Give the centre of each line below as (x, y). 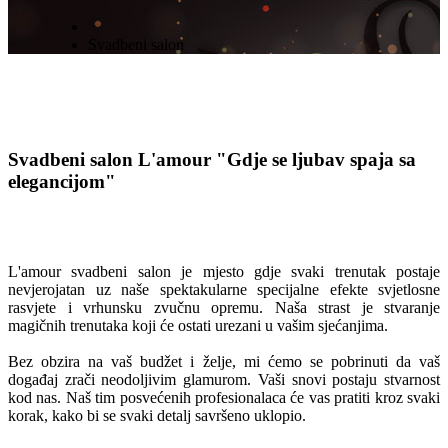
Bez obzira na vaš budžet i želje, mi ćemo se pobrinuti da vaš (224, 361)
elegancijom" (62, 181)
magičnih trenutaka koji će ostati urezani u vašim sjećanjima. (198, 325)
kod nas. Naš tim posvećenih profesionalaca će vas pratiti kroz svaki (224, 397)
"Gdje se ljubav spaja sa (316, 159)
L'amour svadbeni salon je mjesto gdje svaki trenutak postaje (224, 271)
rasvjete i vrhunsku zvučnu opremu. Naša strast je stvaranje (224, 307)
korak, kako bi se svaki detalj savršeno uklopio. (157, 415)
